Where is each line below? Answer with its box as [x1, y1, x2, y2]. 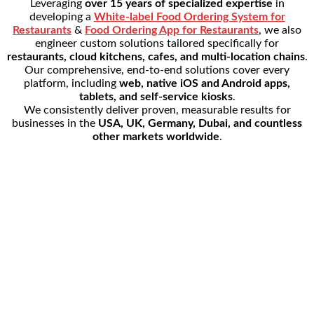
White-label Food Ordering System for [93, 11, 285, 22]
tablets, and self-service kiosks [78, 90, 233, 102]
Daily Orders [6, 273, 68, 285]
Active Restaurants [6, 219, 98, 231]
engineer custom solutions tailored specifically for [35, 37, 279, 49]
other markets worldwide [92, 130, 219, 142]
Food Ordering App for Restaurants [85, 24, 259, 36]
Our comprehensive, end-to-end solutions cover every [25, 64, 289, 76]
